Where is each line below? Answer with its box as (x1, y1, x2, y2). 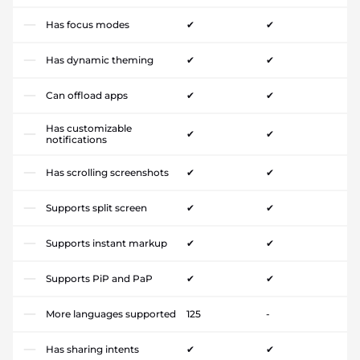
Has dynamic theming (46, 54, 153, 67)
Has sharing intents (46, 343, 139, 356)
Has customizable (46, 122, 132, 135)
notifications (46, 133, 107, 146)
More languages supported (46, 308, 176, 321)
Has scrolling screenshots (46, 166, 169, 179)
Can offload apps (46, 89, 128, 102)
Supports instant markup (46, 237, 167, 250)
